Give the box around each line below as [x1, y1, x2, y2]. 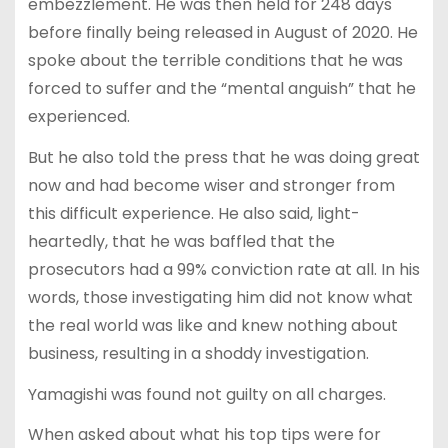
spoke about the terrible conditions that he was [27, 49, 403, 73]
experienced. [27, 105, 130, 129]
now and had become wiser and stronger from [27, 173, 395, 197]
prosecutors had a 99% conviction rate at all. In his [27, 257, 420, 281]
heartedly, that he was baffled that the [27, 229, 335, 253]
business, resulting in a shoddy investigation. [27, 341, 369, 365]
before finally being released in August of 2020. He [27, 21, 418, 45]
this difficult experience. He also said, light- [27, 201, 360, 225]
